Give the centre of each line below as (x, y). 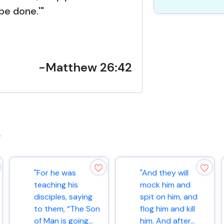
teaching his (56, 185)
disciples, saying (63, 197)
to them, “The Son (67, 209)
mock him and (165, 185)
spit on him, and (169, 197)
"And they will (164, 173)
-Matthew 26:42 (85, 67)
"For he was (55, 173)
